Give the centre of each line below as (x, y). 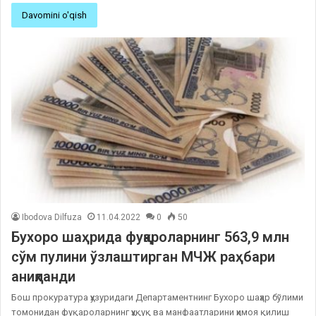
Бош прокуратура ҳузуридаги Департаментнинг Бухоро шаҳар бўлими (157, 297)
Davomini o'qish (54, 15)
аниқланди (43, 276)
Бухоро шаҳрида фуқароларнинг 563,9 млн (150, 237)
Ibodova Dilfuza (52, 217)
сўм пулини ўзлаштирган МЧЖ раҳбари (143, 256)
